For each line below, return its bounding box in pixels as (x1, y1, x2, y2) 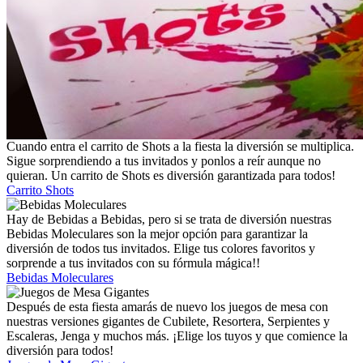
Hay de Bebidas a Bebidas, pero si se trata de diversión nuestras (6, 211, 331, 226)
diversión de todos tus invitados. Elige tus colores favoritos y (6, 241, 315, 255)
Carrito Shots (6, 182, 74, 197)
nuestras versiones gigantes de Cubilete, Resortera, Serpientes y (6, 314, 330, 328)
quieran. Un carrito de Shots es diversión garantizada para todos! (6, 168, 335, 182)
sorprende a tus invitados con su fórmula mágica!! (6, 255, 260, 270)
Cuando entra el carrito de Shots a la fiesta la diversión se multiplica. (6, 139, 354, 153)
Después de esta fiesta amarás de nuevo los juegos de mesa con (6, 299, 328, 314)
